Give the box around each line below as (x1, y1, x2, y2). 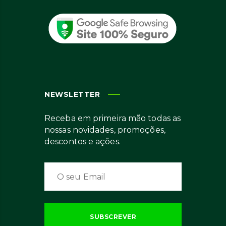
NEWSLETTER (44, 90, 100, 99)
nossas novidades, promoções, (44, 125, 165, 135)
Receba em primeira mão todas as (44, 114, 181, 123)
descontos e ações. (44, 137, 121, 146)
